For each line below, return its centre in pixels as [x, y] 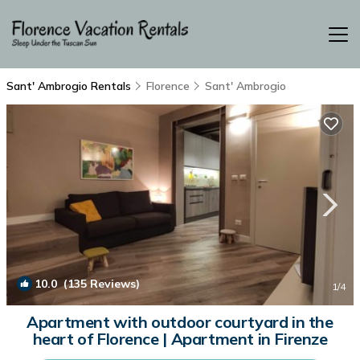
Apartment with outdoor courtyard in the [180, 322]
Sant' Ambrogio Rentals [70, 86]
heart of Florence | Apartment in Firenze [180, 339]
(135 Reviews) [98, 284]
